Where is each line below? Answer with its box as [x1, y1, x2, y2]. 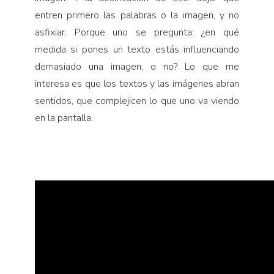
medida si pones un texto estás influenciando [34, 42, 240, 56]
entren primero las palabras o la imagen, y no [34, 8, 240, 22]
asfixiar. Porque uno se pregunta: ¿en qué [34, 25, 240, 39]
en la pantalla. [34, 111, 93, 125]
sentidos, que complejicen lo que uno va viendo [34, 94, 240, 108]
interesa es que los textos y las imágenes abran [34, 76, 240, 91]
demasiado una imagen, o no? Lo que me [34, 59, 240, 73]
